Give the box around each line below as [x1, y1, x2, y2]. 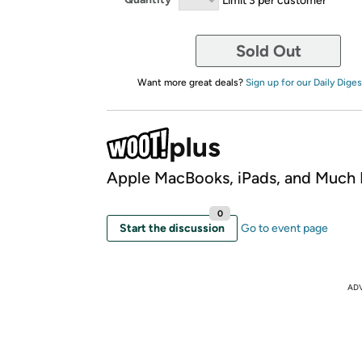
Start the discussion [120, 221, 225, 235]
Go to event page [241, 221, 328, 235]
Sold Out [235, 40, 301, 61]
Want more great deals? [137, 76, 246, 88]
